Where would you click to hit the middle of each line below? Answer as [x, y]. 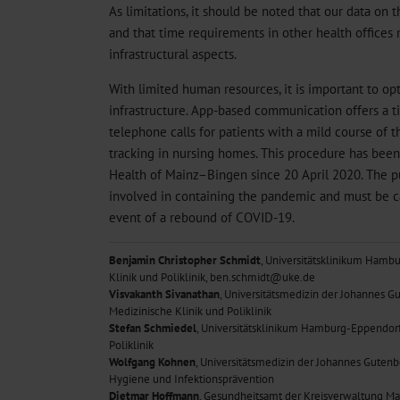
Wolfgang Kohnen [152, 362]
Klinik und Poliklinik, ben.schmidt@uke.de [212, 278]
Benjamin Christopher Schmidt [185, 261]
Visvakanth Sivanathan [164, 295]
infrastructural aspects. [173, 53]
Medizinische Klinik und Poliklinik [190, 312]
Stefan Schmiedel [153, 329]
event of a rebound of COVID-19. [202, 217]
